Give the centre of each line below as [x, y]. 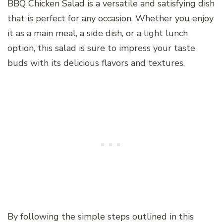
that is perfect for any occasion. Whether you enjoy [111, 19]
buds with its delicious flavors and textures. [96, 63]
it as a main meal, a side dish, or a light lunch [98, 33]
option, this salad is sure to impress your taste [101, 48]
